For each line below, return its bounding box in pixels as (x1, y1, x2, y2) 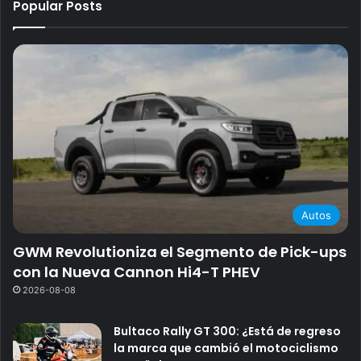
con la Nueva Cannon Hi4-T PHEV (13, 261, 260, 282)
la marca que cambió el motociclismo (114, 339, 338, 356)
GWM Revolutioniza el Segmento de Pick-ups (13, 241, 346, 262)
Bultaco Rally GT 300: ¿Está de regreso (114, 322, 341, 339)
